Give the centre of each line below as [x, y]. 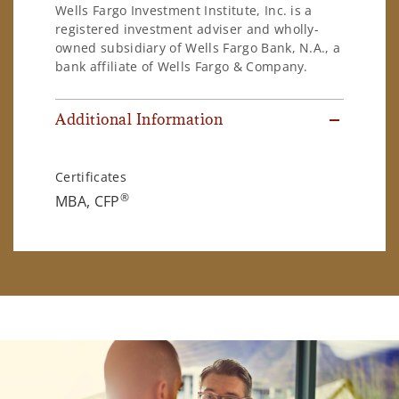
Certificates [91, 177]
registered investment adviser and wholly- [187, 29]
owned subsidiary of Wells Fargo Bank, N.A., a [198, 48]
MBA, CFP [88, 202]
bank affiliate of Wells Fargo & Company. [182, 67]
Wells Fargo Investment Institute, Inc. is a [184, 11]
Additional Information [139, 120]
